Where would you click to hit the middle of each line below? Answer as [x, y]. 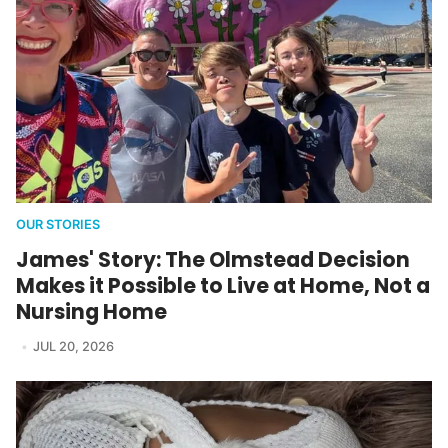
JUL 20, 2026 [73, 346]
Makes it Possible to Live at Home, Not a [223, 285]
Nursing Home [91, 311]
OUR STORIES [58, 224]
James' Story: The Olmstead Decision [213, 259]
